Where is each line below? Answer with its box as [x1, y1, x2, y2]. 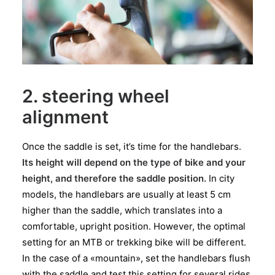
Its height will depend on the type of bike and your [22, 157, 246, 169]
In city [206, 172, 234, 185]
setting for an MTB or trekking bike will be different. [22, 236, 246, 249]
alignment [22, 106, 109, 128]
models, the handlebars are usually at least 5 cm [22, 188, 231, 201]
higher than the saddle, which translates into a [22, 204, 222, 217]
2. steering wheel [22, 85, 169, 107]
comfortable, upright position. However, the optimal [22, 220, 246, 233]
